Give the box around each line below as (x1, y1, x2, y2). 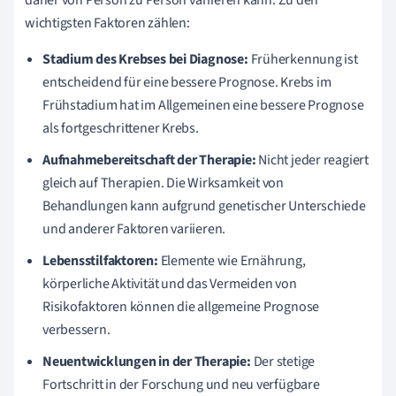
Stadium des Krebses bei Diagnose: (42, 49, 248, 69)
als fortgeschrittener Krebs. (42, 118, 199, 138)
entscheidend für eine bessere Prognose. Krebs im (42, 72, 331, 92)
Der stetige (250, 351, 316, 371)
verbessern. (42, 319, 110, 339)
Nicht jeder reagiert (255, 149, 369, 170)
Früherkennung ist (247, 49, 358, 69)
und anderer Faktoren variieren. (42, 218, 226, 239)
